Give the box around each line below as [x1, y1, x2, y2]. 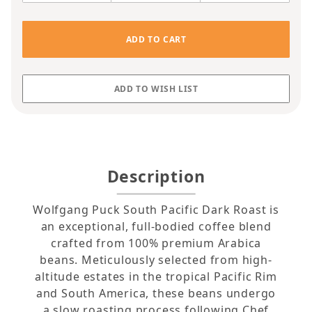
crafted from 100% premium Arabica [50, 235, 262, 251]
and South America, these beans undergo [36, 286, 276, 301]
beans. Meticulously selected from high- [40, 252, 272, 267]
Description [107, 165, 205, 187]
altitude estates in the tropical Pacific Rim [35, 269, 277, 284]
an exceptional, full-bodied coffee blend [40, 219, 272, 234]
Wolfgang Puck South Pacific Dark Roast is [33, 202, 279, 217]
